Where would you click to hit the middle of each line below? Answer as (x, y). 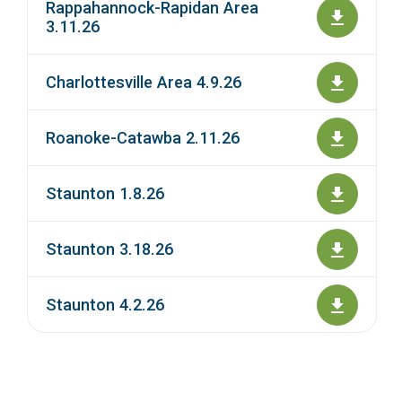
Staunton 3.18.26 (109, 249)
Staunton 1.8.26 (105, 194)
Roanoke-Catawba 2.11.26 (143, 138)
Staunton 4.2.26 (105, 305)
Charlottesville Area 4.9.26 (144, 83)
